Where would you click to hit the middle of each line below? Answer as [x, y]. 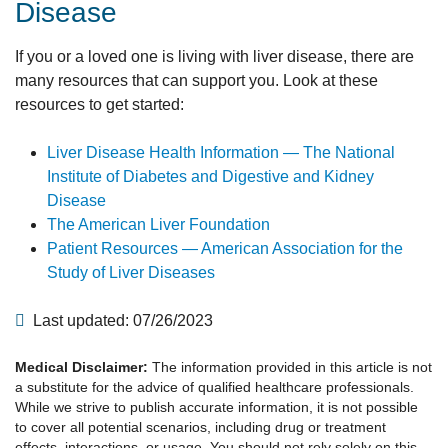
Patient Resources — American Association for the [225, 248]
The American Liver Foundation [158, 224]
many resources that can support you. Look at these [196, 80]
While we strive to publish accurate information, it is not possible [216, 407]
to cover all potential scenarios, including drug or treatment [200, 427]
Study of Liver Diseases [131, 272]
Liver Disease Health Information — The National [221, 152]
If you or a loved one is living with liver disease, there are [214, 56]
